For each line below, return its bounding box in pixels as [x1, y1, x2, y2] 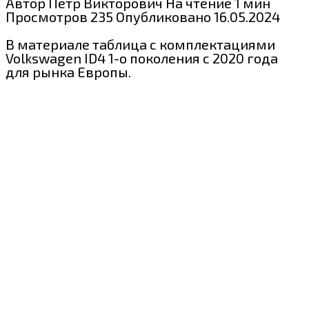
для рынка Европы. [6, 63, 131, 80]
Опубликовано [116, 8, 211, 25]
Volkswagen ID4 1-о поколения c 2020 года [6, 49, 278, 66]
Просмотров [6, 8, 88, 25]
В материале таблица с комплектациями [6, 35, 275, 52]
